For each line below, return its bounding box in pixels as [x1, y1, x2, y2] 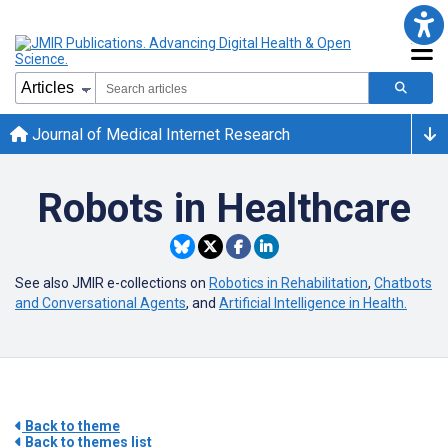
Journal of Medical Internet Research [28, 124, 290, 144]
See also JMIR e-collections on [15, 275, 209, 291]
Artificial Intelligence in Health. [219, 295, 407, 311]
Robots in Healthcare [37, 185, 411, 232]
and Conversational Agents [15, 295, 186, 311]
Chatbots [374, 275, 432, 291]
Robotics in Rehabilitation [209, 275, 368, 291]
